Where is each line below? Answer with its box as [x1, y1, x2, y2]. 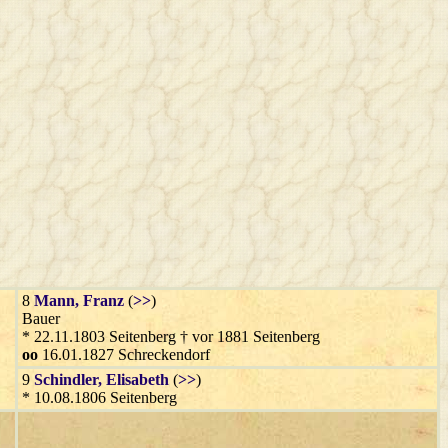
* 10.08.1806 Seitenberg [22, 389, 177, 407]
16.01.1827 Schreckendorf [38, 346, 210, 364]
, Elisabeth [98, 371, 169, 389]
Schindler [34, 371, 98, 389]
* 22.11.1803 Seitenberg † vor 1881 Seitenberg [22, 328, 320, 346]
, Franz [75, 292, 124, 310]
